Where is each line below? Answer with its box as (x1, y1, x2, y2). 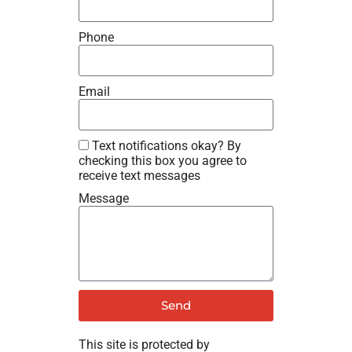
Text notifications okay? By (92, 137, 241, 153)
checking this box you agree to (79, 152, 247, 168)
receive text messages (79, 167, 200, 183)
